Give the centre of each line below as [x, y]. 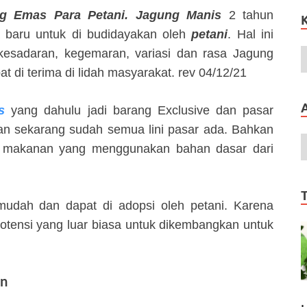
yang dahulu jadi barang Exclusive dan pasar [139, 111]
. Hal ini [251, 35]
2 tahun [248, 15]
